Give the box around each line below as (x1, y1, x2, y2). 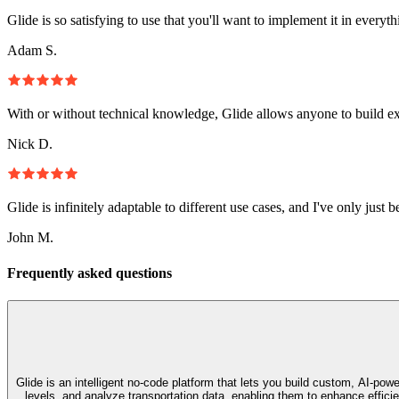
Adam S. (7, 43, 57, 59)
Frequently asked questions (7, 265, 172, 281)
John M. (7, 230, 53, 246)
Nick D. (7, 136, 53, 152)
